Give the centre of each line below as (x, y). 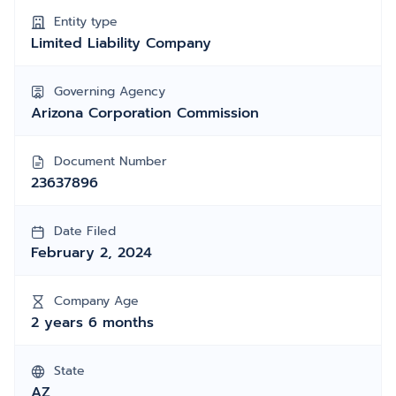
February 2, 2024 (91, 253)
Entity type (86, 22)
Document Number (110, 161)
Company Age (96, 301)
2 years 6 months (92, 323)
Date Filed (85, 231)
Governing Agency (110, 91)
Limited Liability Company (121, 43)
